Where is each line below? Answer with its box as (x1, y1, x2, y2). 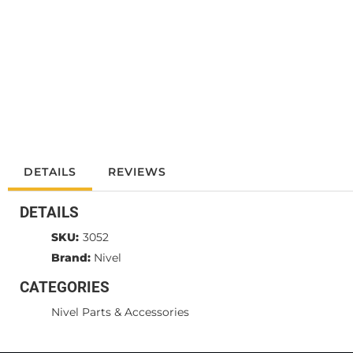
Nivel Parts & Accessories (51, 305, 189, 319)
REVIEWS (108, 165, 166, 179)
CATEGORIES (20, 278, 110, 296)
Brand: (51, 251, 91, 265)
